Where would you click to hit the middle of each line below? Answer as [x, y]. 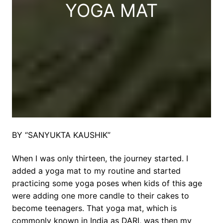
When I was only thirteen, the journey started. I [100, 159]
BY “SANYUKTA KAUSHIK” [61, 135]
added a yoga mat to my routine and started [96, 171]
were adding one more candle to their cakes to [101, 196]
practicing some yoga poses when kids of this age [107, 183]
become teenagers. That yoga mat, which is [94, 208]
